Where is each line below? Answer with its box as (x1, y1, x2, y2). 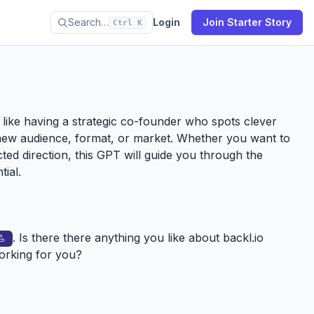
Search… (68, 16, 109, 28)
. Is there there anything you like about (13, 231, 223, 245)
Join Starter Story (203, 16, 292, 28)
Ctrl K (113, 18, 142, 27)
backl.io (223, 231, 267, 245)
